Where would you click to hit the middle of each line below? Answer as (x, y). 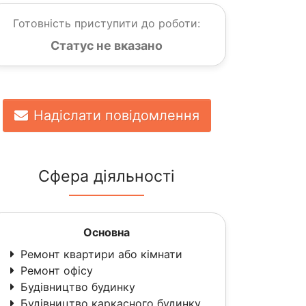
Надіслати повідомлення (116, 115)
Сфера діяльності (107, 176)
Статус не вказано (107, 45)
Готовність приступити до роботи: (107, 23)
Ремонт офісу (57, 270)
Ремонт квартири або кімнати (101, 254)
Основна (107, 232)
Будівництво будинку (78, 287)
